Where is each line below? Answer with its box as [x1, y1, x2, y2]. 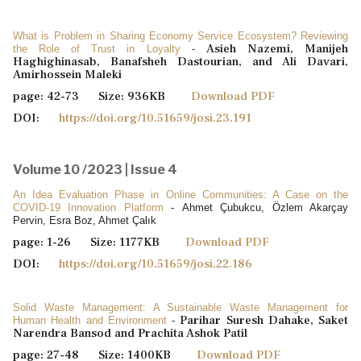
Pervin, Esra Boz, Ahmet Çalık [13, 214, 156, 226]
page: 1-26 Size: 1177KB [13, 234, 185, 250]
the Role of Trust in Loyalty [13, 42, 180, 55]
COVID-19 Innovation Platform [13, 201, 172, 214]
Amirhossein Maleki [13, 66, 122, 82]
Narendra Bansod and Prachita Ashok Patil [13, 325, 247, 341]
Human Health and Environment [13, 313, 167, 326]
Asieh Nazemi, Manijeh [205, 40, 349, 56]
